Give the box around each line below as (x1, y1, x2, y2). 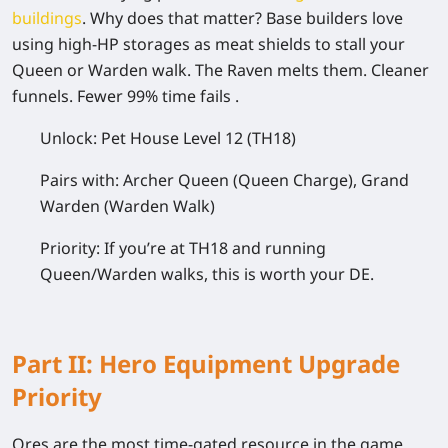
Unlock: (40, 126, 101, 149)
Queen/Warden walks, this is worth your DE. (40, 262, 374, 285)
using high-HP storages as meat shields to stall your (12, 32, 405, 55)
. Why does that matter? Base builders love (82, 6, 403, 29)
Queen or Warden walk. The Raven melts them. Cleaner (12, 58, 429, 81)
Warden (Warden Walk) (40, 194, 215, 217)
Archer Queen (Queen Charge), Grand (123, 168, 409, 191)
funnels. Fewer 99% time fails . (12, 84, 239, 107)
